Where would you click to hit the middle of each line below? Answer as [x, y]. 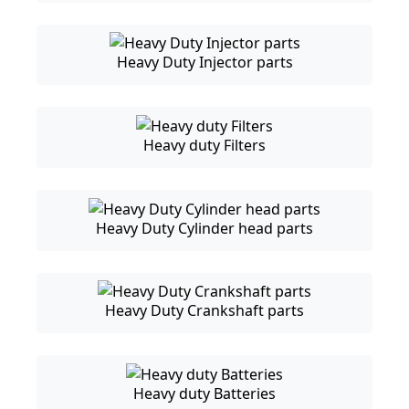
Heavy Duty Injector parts [204, 63]
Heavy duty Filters [204, 146]
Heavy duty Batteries [204, 394]
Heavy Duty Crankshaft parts [204, 311]
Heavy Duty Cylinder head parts [204, 228]
